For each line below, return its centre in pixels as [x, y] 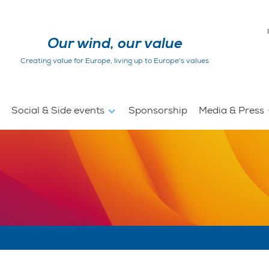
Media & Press [232, 110]
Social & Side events [59, 110]
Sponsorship [158, 110]
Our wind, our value [115, 43]
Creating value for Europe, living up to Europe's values [115, 60]
